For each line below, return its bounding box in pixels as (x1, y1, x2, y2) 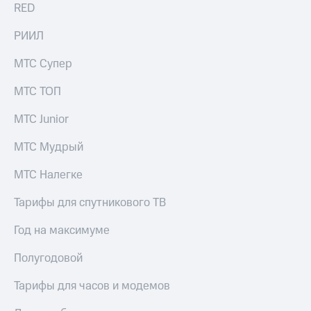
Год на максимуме (14, 222, 110, 239)
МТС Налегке (14, 167, 83, 184)
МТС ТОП (14, 83, 61, 101)
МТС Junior (14, 111, 69, 128)
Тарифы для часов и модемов (14, 278, 170, 295)
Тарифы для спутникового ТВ (14, 194, 166, 212)
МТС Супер (14, 56, 72, 73)
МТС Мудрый (14, 139, 83, 156)
